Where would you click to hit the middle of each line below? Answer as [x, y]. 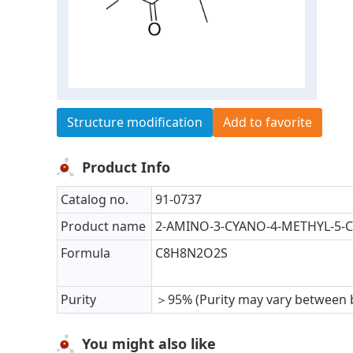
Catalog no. [95, 200]
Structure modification [135, 123]
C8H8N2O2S [191, 253]
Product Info [126, 167]
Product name [103, 227]
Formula [85, 253]
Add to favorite [268, 123]
